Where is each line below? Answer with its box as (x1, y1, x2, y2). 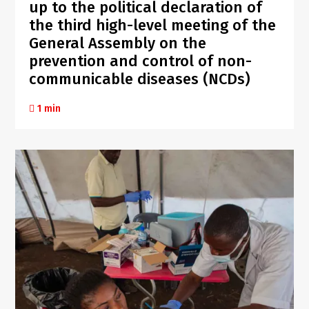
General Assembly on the (29, 33, 207, 52)
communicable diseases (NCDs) (29, 69, 251, 88)
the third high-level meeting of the (29, 15, 277, 34)
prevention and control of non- (29, 51, 252, 70)
